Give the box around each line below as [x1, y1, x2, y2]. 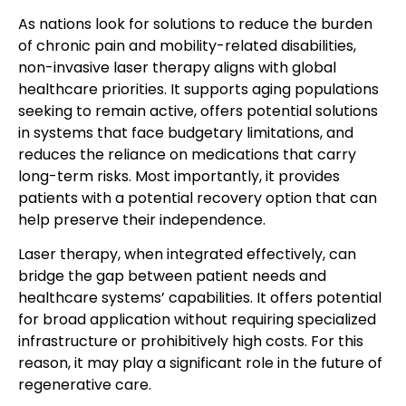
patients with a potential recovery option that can [18, 188, 377, 209]
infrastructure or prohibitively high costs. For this [18, 331, 363, 353]
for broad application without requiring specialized [18, 309, 376, 331]
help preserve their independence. [18, 209, 266, 231]
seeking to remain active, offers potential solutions [18, 101, 378, 122]
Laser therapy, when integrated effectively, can [18, 244, 356, 266]
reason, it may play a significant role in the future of [18, 353, 382, 374]
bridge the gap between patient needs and [18, 266, 326, 287]
